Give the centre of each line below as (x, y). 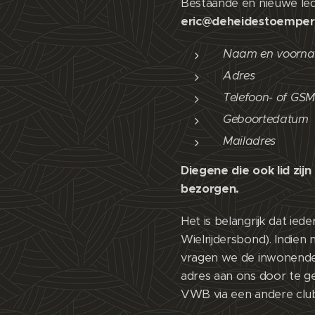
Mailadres (250, 141)
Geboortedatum (266, 120)
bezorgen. (210, 189)
